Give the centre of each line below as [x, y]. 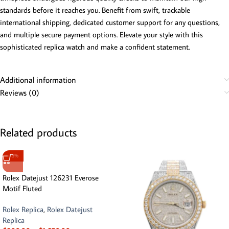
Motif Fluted [22, 189]
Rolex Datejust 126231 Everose [51, 178]
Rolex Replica [23, 210]
